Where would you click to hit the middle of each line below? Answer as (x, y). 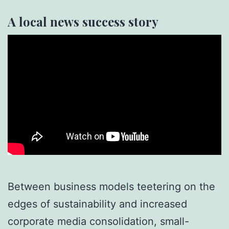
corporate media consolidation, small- (98, 221)
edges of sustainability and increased (97, 204)
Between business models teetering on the (111, 186)
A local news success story (83, 21)
